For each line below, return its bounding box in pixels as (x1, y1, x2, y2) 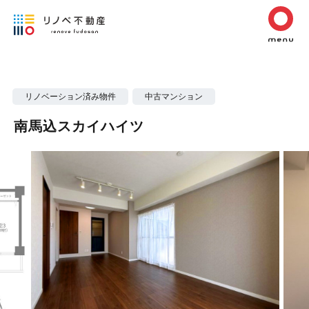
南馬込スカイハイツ (14, 119, 144, 134)
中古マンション (145, 92, 203, 101)
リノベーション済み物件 (25, 92, 116, 101)
